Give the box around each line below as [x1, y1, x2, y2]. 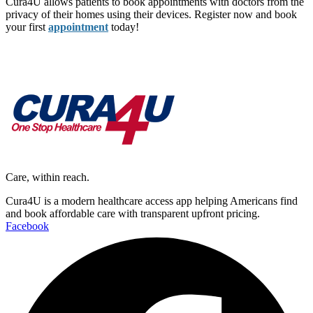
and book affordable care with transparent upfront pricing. [6, 208, 260, 220]
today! [108, 21, 139, 34]
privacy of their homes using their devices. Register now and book [6, 8, 297, 21]
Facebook [6, 220, 49, 233]
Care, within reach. [6, 171, 89, 184]
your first [6, 21, 48, 34]
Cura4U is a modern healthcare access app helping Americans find [6, 195, 298, 208]
